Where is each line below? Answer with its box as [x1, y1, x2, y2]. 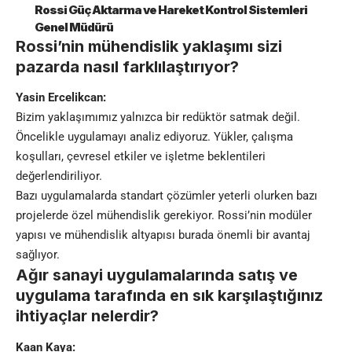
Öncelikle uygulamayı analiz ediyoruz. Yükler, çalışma [16, 130, 293, 145]
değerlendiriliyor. [16, 169, 102, 184]
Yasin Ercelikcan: [16, 90, 106, 105]
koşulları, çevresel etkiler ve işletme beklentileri [16, 149, 266, 164]
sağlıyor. [16, 247, 60, 262]
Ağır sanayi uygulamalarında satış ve [16, 266, 298, 285]
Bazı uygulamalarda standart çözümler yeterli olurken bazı [16, 189, 317, 203]
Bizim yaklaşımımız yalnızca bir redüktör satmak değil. [16, 110, 300, 125]
